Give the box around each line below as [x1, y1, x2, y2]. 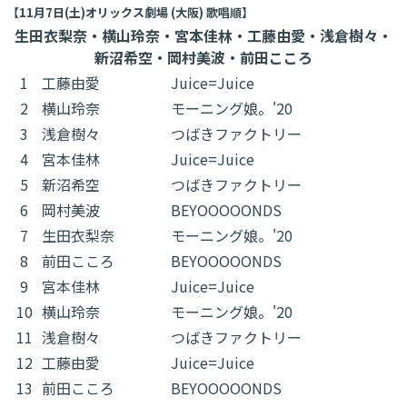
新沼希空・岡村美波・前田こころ [94, 45, 313, 68]
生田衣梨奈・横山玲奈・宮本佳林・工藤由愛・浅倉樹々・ [15, 24, 392, 46]
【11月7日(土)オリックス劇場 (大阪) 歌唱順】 [7, 3, 253, 21]
